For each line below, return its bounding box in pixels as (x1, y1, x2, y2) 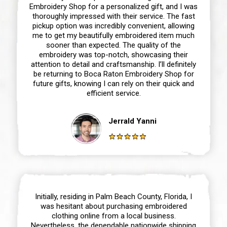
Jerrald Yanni (108, 116, 157, 126)
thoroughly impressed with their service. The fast (32, 11, 195, 21)
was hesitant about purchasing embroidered (40, 201, 187, 211)
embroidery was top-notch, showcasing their (39, 50, 188, 59)
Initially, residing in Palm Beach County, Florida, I (35, 192, 192, 201)
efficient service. (86, 88, 141, 98)
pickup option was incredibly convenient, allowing (32, 21, 195, 30)
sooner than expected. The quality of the (46, 40, 181, 50)
